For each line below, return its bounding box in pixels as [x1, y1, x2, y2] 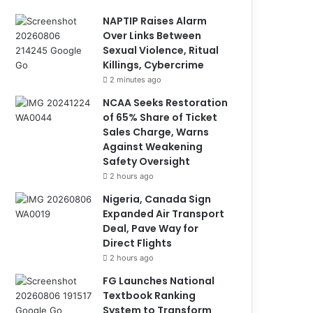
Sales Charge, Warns [103, 124, 210, 139]
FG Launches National [103, 273, 215, 288]
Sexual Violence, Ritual [103, 43, 219, 57]
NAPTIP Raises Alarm [103, 13, 208, 28]
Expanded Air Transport [103, 206, 225, 221]
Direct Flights [103, 235, 177, 250]
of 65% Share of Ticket [103, 110, 218, 124]
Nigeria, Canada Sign [103, 191, 212, 206]
